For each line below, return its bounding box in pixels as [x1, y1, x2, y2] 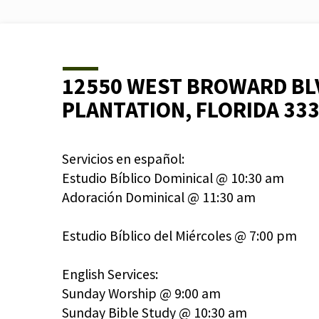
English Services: [62, 266, 158, 283]
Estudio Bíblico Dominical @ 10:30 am [62, 169, 284, 187]
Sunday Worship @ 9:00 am [62, 285, 221, 302]
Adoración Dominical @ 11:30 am [62, 189, 256, 206]
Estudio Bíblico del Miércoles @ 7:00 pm [62, 227, 297, 244]
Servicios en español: [62, 150, 184, 167]
